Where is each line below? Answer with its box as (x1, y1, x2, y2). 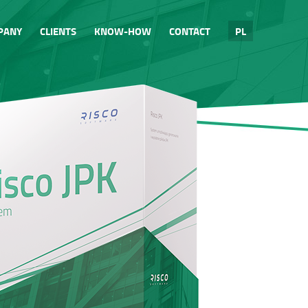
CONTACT (169, 23, 210, 38)
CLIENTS (40, 23, 76, 38)
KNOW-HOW (94, 23, 151, 38)
